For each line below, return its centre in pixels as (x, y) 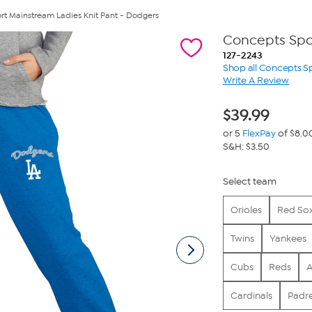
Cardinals (251, 296)
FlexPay (259, 133)
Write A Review (256, 80)
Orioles (246, 210)
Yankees (288, 239)
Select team (249, 181)
